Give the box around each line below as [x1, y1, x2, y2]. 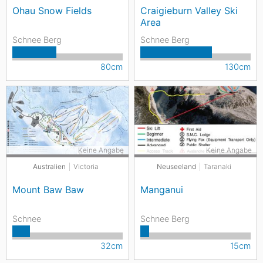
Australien [33, 163, 66, 171]
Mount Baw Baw [12, 184, 84, 195]
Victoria [73, 163, 99, 171]
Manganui [140, 184, 183, 195]
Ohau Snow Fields [12, 5, 92, 16]
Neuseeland [156, 163, 196, 171]
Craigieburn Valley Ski [140, 5, 238, 16]
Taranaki [203, 163, 231, 171]
